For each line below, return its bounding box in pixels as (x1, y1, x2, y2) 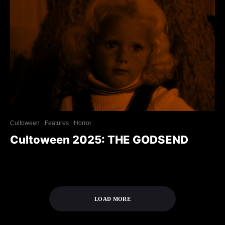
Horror (74, 119, 91, 127)
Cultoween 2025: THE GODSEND (10, 133, 188, 146)
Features (45, 119, 69, 127)
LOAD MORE (94, 195, 131, 202)
